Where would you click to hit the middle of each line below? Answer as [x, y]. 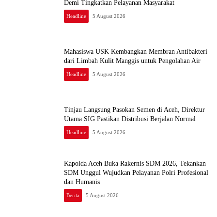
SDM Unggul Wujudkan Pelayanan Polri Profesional [136, 172]
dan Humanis [82, 182]
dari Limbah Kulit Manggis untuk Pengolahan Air [132, 61]
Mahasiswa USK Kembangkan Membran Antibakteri [136, 52]
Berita [73, 195]
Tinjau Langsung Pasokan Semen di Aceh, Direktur [134, 110]
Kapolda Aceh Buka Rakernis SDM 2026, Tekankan [135, 163]
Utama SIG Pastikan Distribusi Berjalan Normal [130, 119]
